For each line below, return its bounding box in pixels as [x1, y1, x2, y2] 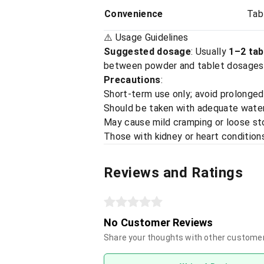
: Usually [191, 46, 229, 57]
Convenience [104, 8, 163, 19]
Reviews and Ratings [104, 164, 243, 181]
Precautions [104, 74, 161, 85]
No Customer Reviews [104, 216, 213, 229]
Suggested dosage [104, 46, 192, 57]
